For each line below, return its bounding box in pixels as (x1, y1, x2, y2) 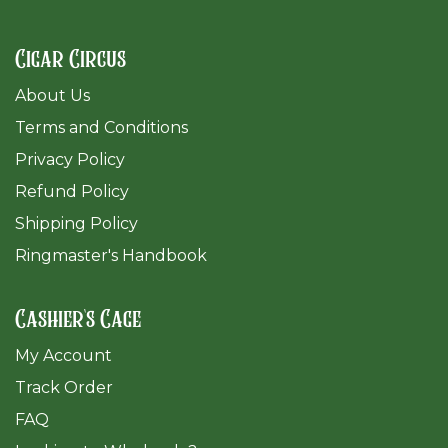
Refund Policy (15, 182, 129, 202)
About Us (15, 86, 90, 106)
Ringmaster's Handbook (15, 246, 207, 266)
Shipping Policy (15, 214, 138, 234)
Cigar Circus (15, 48, 126, 74)
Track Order (15, 378, 113, 398)
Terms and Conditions (15, 118, 188, 138)
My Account (15, 346, 112, 366)
